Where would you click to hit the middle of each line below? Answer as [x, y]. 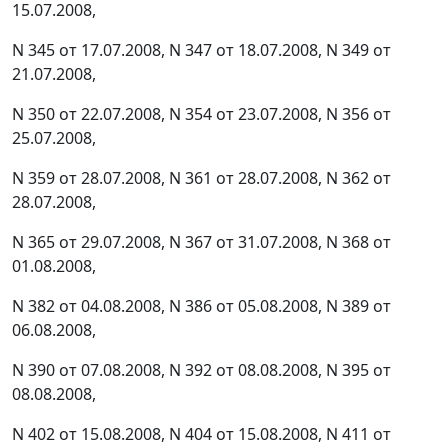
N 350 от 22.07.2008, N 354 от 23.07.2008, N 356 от [201, 114]
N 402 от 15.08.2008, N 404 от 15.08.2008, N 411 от [201, 434]
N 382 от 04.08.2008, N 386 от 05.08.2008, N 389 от [201, 306]
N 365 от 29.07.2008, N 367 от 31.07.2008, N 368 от [201, 242]
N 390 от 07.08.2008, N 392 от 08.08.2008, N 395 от [201, 370]
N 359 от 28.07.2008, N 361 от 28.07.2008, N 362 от [201, 178]
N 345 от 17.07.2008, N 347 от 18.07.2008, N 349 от [201, 50]
